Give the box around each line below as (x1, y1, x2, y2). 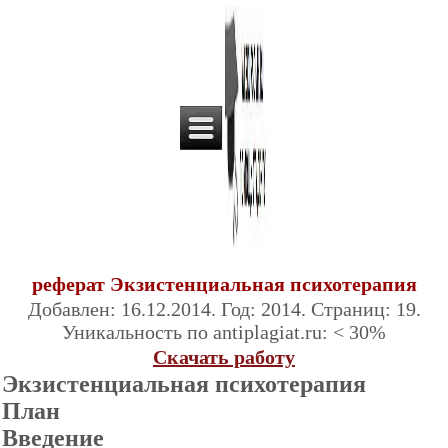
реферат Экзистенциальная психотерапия (31, 273, 417, 295)
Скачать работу (153, 346, 295, 368)
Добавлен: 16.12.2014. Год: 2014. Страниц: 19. (27, 298, 421, 320)
